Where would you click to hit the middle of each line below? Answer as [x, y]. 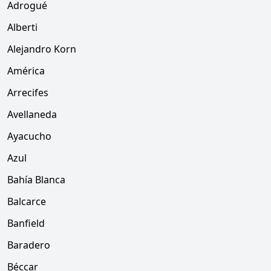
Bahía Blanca [36, 180]
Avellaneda [32, 114]
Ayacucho [29, 136]
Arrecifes [28, 93]
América [26, 71]
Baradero [29, 245]
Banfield [26, 223]
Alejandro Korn [42, 49]
